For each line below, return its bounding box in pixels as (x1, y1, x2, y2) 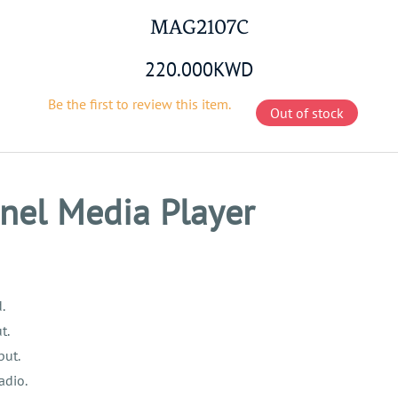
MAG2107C (149, 15, 249, 39)
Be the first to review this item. (47, 95, 231, 113)
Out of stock (269, 104, 344, 122)
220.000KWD (145, 57, 253, 82)
